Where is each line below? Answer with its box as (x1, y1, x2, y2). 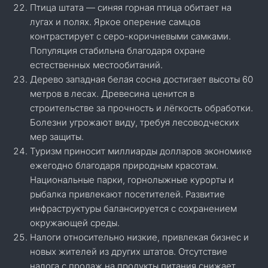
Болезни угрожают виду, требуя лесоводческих (30, 117, 239, 128)
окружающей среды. (30, 217, 120, 229)
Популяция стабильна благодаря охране (30, 45, 205, 56)
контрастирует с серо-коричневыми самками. (30, 31, 231, 42)
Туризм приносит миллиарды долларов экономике (30, 145, 252, 157)
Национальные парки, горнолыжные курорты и (30, 174, 234, 185)
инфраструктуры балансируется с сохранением (30, 203, 237, 214)
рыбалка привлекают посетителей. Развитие (30, 188, 225, 200)
